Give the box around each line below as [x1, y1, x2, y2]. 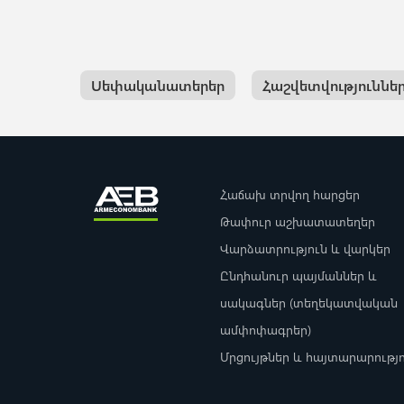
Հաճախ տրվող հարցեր [219, 185, 360, 203]
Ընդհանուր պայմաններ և [219, 266, 377, 284]
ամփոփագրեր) [219, 320, 311, 338]
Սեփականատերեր [90, 75, 225, 95]
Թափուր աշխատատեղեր [219, 212, 375, 230]
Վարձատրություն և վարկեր [219, 239, 390, 257]
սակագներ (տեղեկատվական [219, 293, 398, 311]
